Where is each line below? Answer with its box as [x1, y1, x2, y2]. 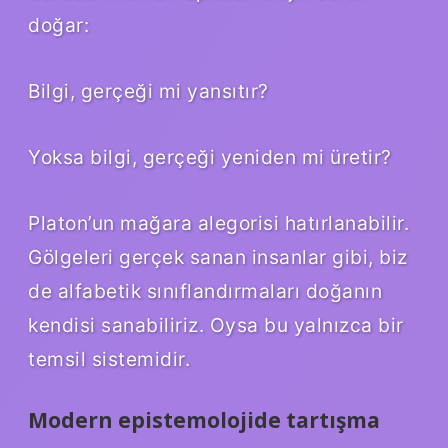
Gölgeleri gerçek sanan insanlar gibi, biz [28, 245, 408, 270]
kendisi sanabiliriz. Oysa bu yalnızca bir [28, 313, 404, 338]
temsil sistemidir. [28, 347, 190, 372]
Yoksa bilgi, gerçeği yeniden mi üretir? [28, 145, 392, 170]
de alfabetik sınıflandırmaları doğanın [28, 279, 382, 304]
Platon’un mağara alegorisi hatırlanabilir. [28, 211, 409, 236]
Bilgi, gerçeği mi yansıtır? [28, 79, 269, 104]
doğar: [28, 13, 89, 38]
